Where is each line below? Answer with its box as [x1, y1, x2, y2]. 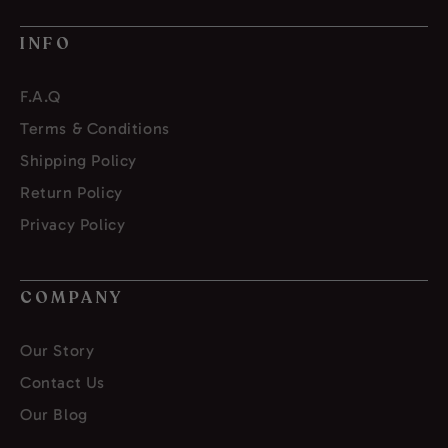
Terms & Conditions [20, 119, 170, 139]
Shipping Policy [20, 151, 137, 171]
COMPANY [20, 287, 124, 310]
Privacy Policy [20, 215, 126, 235]
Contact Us [20, 373, 105, 393]
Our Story [20, 341, 95, 361]
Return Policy [20, 183, 123, 203]
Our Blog [20, 405, 88, 425]
